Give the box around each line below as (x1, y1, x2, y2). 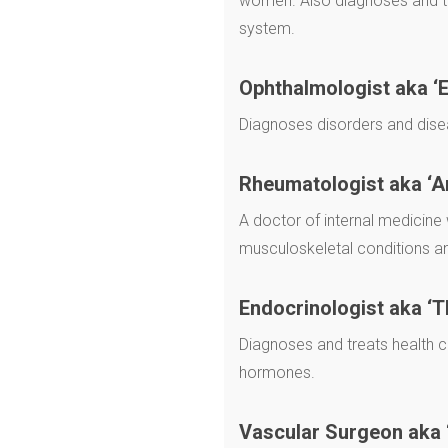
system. (239, 19, 295, 39)
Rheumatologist (239, 172, 384, 197)
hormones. (239, 363, 315, 383)
